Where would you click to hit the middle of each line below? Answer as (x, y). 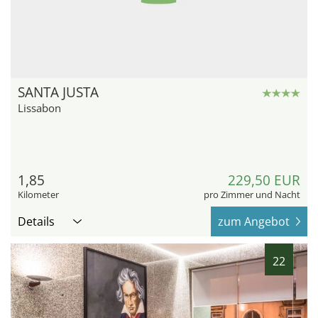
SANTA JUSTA (58, 93)
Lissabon (39, 108)
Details (36, 222)
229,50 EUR (264, 181)
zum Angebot (254, 222)
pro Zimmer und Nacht (252, 195)
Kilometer (38, 195)
